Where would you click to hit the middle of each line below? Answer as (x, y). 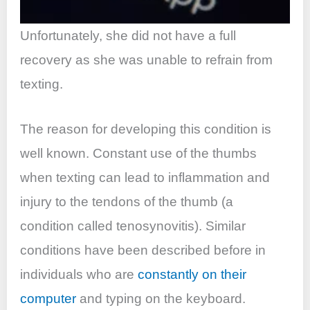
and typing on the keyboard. (161, 299)
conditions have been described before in (143, 250)
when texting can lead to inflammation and (145, 178)
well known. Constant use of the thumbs (139, 154)
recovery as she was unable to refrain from (147, 60)
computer (48, 299)
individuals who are (79, 275)
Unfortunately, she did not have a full (128, 35)
